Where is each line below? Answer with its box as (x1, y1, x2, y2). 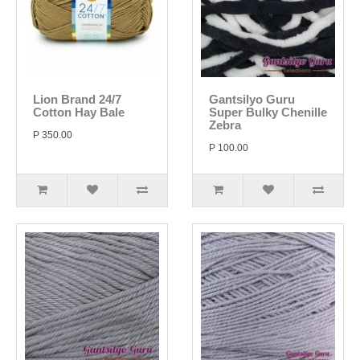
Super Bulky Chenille (209, 105, 327, 119)
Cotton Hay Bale (33, 105, 125, 119)
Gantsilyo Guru (209, 92, 295, 106)
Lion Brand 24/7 (33, 92, 121, 106)
